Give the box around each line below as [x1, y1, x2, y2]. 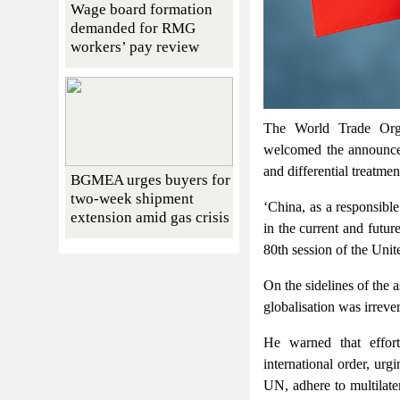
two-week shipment [71, 189, 194, 207]
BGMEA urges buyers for [71, 171, 230, 188]
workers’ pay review [71, 37, 199, 55]
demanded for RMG [71, 19, 196, 37]
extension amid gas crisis [71, 208, 229, 226]
